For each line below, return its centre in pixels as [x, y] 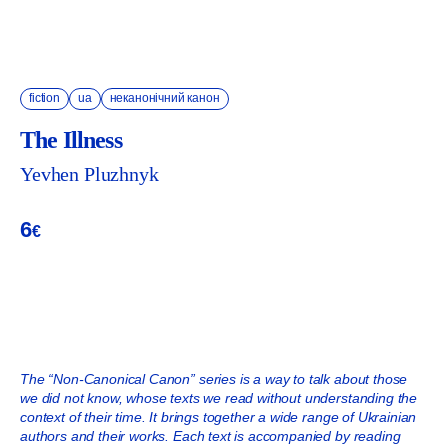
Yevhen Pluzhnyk [89, 174]
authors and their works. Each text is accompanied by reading [210, 436]
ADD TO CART [224, 306]
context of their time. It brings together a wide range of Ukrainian [218, 417]
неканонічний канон [164, 98]
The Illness [71, 140]
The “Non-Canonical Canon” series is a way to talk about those [214, 379]
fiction [44, 98]
